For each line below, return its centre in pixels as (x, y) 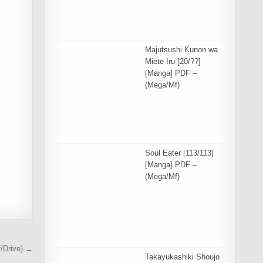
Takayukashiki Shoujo (183, 257)
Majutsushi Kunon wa (182, 49)
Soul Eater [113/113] (180, 153)
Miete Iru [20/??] (173, 61)
